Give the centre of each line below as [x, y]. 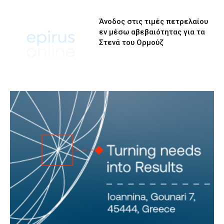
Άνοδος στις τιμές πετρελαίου [154, 21]
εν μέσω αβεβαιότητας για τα [152, 32]
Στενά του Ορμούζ [131, 42]
